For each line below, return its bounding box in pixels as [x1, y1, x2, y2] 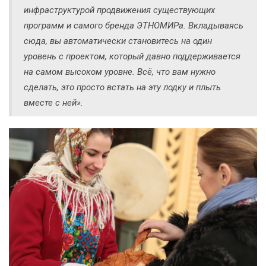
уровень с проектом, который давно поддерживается [24, 51, 240, 62]
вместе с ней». [24, 97, 83, 109]
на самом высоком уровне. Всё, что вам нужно [24, 66, 216, 78]
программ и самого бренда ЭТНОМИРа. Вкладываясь [24, 20, 243, 31]
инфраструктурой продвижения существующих [24, 5, 215, 16]
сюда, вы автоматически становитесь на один [24, 36, 212, 47]
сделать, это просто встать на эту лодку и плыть [24, 82, 221, 93]
